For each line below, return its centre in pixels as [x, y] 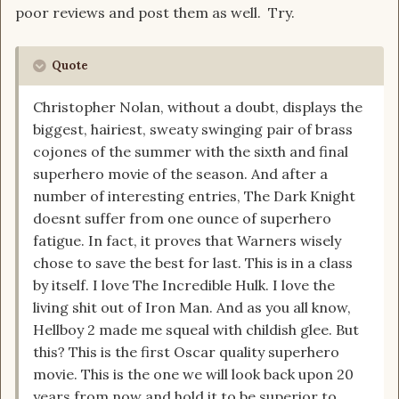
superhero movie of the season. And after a [180, 174]
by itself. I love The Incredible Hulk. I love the [184, 285]
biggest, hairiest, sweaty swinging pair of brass [193, 130]
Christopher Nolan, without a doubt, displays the [198, 107]
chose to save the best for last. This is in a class [193, 263]
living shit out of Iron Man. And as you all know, [192, 308]
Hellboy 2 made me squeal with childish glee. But [196, 330]
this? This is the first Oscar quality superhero [186, 352]
